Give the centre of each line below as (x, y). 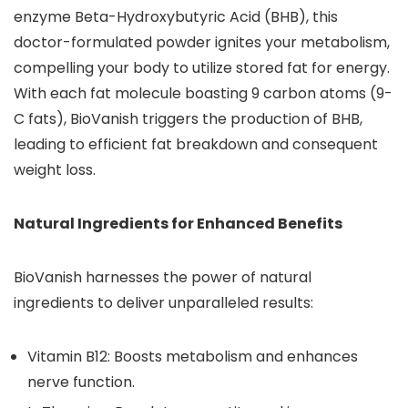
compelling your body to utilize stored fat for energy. (202, 68)
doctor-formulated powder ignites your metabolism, (202, 42)
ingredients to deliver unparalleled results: (163, 303)
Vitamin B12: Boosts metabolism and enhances (193, 357)
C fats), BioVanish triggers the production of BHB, (188, 119)
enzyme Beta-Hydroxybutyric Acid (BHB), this (176, 17)
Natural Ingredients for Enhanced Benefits (178, 224)
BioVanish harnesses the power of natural (163, 277)
